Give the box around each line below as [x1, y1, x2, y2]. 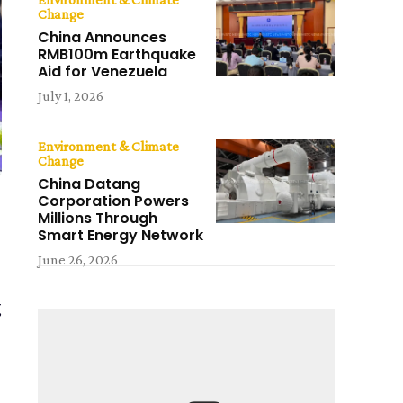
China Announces [38, 27, 167, 49]
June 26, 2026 [38, 252, 119, 268]
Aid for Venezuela [38, 61, 168, 83]
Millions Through [38, 208, 158, 229]
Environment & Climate [38, 139, 180, 155]
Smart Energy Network [38, 225, 204, 246]
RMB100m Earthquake [38, 44, 197, 66]
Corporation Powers [38, 191, 190, 212]
